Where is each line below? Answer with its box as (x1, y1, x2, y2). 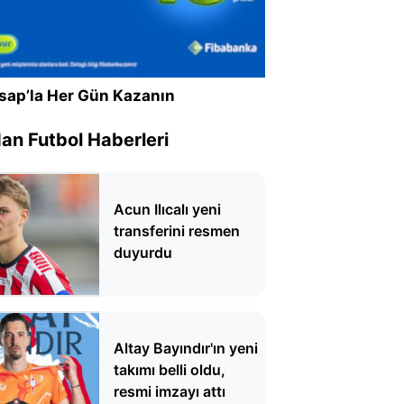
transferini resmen (114, 221, 240, 240)
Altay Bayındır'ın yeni (114, 338, 258, 357)
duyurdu (114, 243, 172, 262)
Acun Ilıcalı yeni (114, 199, 221, 218)
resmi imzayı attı (114, 381, 225, 400)
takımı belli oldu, (114, 360, 225, 379)
